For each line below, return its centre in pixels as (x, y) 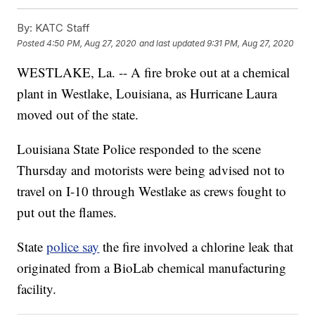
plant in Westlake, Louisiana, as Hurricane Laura (147, 94)
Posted (32, 43)
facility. (37, 289)
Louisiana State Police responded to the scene (139, 149)
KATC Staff (62, 28)
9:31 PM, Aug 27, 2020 (251, 43)
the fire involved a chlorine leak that (197, 247)
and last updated (172, 43)
